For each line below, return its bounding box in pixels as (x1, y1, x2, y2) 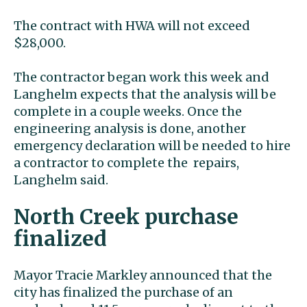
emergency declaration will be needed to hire (14, 138, 291, 153)
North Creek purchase (14, 204, 238, 230)
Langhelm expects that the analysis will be (14, 86, 276, 102)
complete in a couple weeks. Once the (14, 103, 242, 119)
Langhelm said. (14, 172, 108, 188)
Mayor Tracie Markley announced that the (14, 267, 272, 283)
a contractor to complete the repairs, (14, 155, 239, 171)
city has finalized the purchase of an (14, 284, 233, 300)
